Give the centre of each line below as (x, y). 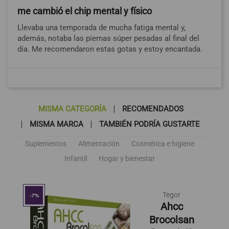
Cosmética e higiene (163, 143)
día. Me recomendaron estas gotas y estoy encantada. (110, 49)
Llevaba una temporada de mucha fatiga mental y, (101, 28)
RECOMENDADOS (153, 109)
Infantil (75, 158)
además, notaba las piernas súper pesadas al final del (108, 39)
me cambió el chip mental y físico (84, 11)
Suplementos (45, 143)
